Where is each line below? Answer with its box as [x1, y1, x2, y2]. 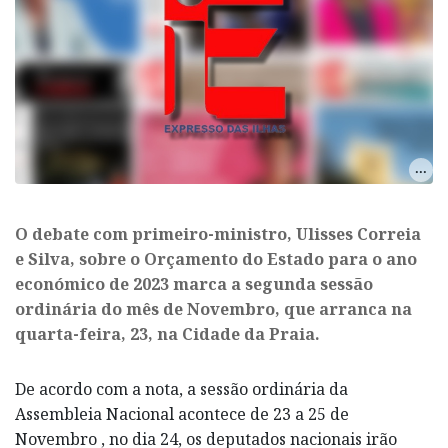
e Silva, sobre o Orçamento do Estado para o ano [15, 247, 417, 270]
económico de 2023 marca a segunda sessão [15, 272, 373, 295]
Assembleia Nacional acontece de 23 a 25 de [15, 402, 349, 425]
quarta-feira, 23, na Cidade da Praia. [15, 322, 320, 345]
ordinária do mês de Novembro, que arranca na [15, 297, 412, 320]
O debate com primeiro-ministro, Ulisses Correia [15, 222, 421, 245]
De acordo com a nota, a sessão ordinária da [15, 377, 348, 400]
